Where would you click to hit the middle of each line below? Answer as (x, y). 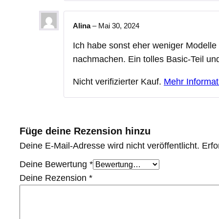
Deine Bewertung (55, 164)
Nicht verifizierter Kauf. (118, 81)
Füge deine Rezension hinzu (85, 131)
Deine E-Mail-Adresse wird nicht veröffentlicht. (109, 145)
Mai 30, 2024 (119, 25)
